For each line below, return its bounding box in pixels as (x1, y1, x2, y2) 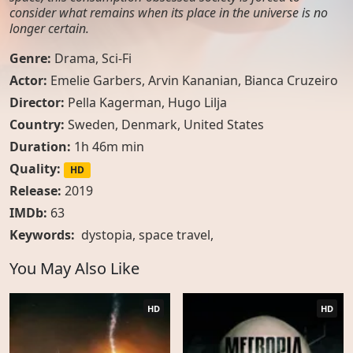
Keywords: (9, 226, 75, 244)
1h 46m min (71, 138, 144, 155)
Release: (9, 182, 61, 200)
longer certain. (9, 20, 89, 37)
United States (184, 116, 264, 133)
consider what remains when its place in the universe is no (9, 4, 328, 21)
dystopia (81, 226, 132, 244)
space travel (139, 226, 210, 244)
